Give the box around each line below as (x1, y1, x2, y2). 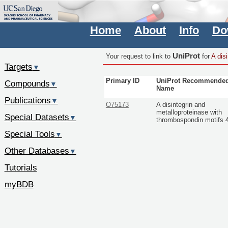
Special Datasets (4, 112, 69, 123)
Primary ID (105, 77, 139, 85)
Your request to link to (105, 52, 173, 60)
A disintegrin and (156, 101, 206, 108)
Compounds (4, 78, 50, 89)
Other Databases (4, 145, 69, 156)
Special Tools (4, 129, 55, 139)
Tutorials (4, 162, 37, 173)
